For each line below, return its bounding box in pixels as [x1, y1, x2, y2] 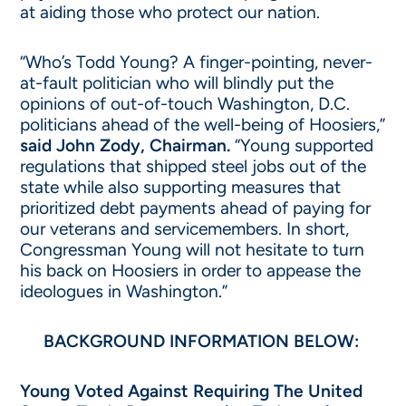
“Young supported [230, 135, 374, 156]
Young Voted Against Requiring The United [20, 381, 363, 401]
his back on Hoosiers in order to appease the [20, 260, 362, 281]
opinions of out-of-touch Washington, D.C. [20, 93, 351, 114]
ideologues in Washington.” [20, 281, 228, 302]
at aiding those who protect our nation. [20, 2, 321, 23]
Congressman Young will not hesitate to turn [20, 239, 365, 260]
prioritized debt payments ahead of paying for [20, 198, 372, 218]
